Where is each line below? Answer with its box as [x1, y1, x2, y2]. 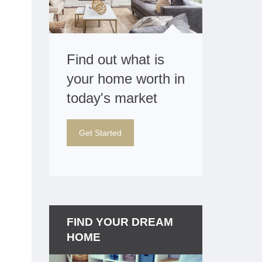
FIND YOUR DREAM [66, 215, 173, 228]
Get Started [78, 127, 122, 137]
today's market [66, 89, 157, 106]
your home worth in [66, 70, 185, 87]
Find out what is [66, 51, 164, 67]
